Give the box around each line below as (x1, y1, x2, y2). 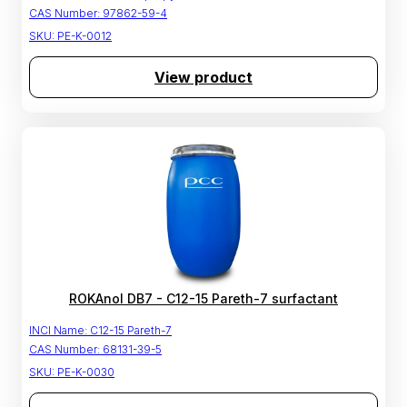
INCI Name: (29, 323, 87, 338)
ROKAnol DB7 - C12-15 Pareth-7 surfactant (68, 291, 338, 307)
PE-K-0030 (57, 365, 114, 380)
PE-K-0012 (57, 29, 112, 44)
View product (154, 68, 253, 87)
